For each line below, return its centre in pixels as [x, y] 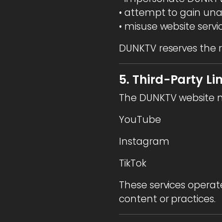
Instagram [144, 141]
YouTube [140, 119]
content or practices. [167, 199]
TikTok [133, 163]
